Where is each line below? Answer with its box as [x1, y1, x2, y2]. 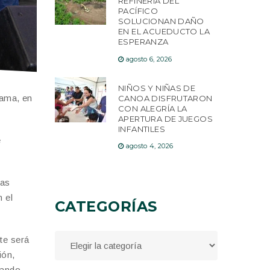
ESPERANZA [118, 37, 169, 47]
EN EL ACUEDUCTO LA [118, 27, 210, 37]
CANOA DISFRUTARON [118, 93, 213, 103]
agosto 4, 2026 [125, 142, 174, 151]
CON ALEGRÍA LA [118, 103, 187, 113]
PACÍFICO [118, 6, 159, 16]
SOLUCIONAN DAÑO [118, 16, 204, 27]
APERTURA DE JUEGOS [118, 113, 213, 124]
